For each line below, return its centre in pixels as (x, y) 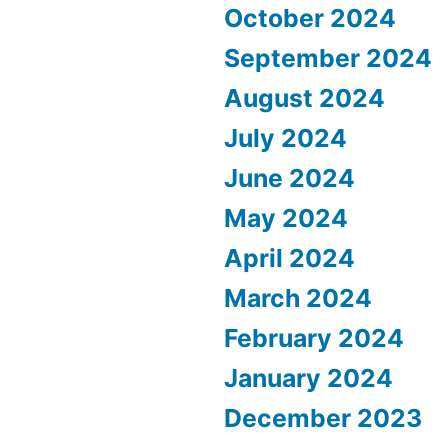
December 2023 (323, 418)
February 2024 (314, 338)
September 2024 (328, 58)
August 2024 (304, 98)
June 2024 (289, 178)
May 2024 (286, 218)
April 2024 (289, 258)
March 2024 (298, 298)
